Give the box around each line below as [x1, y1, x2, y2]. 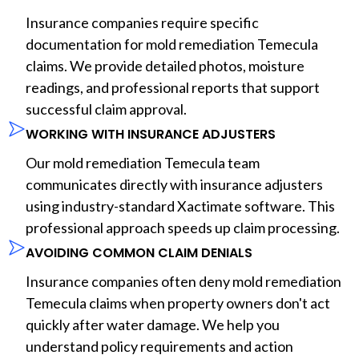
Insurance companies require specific [26, 13, 259, 31]
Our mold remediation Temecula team [26, 153, 260, 171]
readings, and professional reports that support [26, 78, 320, 96]
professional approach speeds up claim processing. [26, 218, 340, 236]
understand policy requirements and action [26, 337, 293, 355]
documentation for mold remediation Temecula [26, 34, 318, 53]
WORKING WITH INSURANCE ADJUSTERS [26, 124, 276, 143]
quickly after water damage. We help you [26, 315, 280, 333]
